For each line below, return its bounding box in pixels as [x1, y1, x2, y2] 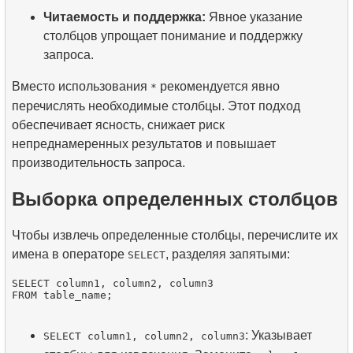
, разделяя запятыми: [165, 247, 290, 261]
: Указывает [245, 328, 312, 342]
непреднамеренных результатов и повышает [12, 137, 276, 150]
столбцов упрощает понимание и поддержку [43, 29, 303, 43]
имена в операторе [12, 247, 128, 261]
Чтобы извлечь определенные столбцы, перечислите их [12, 228, 338, 242]
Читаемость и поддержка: [43, 10, 206, 24]
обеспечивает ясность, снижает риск [12, 118, 225, 132]
